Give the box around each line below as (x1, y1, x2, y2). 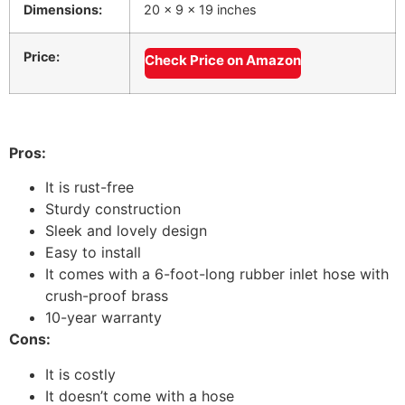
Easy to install (45, 243, 141, 262)
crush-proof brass (45, 287, 168, 306)
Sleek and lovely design (45, 221, 207, 240)
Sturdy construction (45, 200, 181, 219)
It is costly (45, 364, 116, 383)
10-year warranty (45, 308, 162, 327)
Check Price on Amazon (145, 51, 301, 69)
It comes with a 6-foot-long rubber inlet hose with (45, 265, 389, 284)
